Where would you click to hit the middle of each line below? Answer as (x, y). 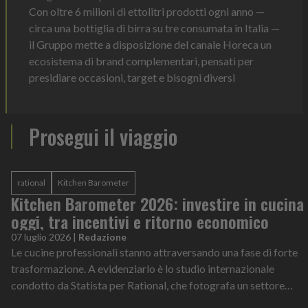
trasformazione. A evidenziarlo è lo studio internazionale (143, 268)
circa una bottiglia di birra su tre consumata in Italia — (154, 28)
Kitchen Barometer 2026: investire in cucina (157, 203)
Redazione (102, 237)
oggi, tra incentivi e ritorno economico (140, 221)
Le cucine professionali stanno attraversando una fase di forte (154, 252)
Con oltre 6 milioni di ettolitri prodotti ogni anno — (147, 11)
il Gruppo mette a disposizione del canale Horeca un (150, 44)
